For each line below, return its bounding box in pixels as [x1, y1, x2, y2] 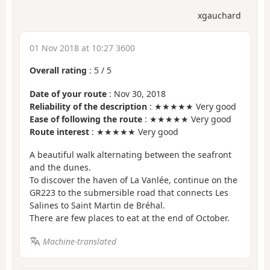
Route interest [30, 125, 89, 137]
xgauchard [198, 10, 241, 22]
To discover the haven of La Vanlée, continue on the [30, 174, 237, 186]
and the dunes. [30, 162, 91, 174]
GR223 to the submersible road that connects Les [30, 187, 228, 199]
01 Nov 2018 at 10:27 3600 [30, 42, 135, 54]
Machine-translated [42, 235, 116, 247]
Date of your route [30, 87, 107, 99]
